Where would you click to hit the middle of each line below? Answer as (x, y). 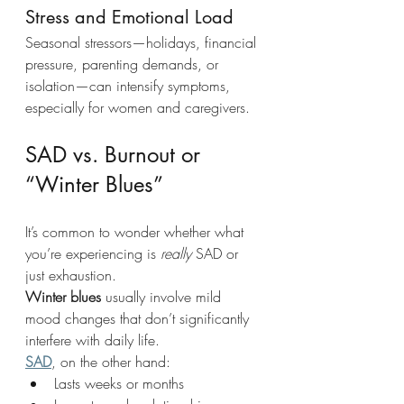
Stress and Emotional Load (132, 17)
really (176, 253)
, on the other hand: (111, 361)
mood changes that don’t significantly (139, 318)
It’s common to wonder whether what (137, 231)
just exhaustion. (71, 275)
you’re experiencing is (93, 253)
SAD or (217, 253)
